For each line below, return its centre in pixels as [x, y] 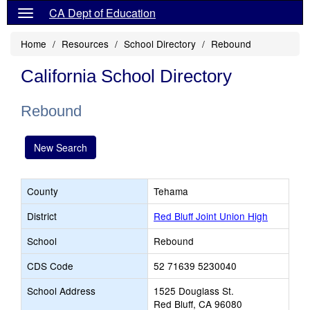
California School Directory [126, 76]
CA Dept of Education [102, 13]
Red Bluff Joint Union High [211, 216]
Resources [85, 44]
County [43, 191]
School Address [61, 291]
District [42, 216]
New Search [61, 147]
